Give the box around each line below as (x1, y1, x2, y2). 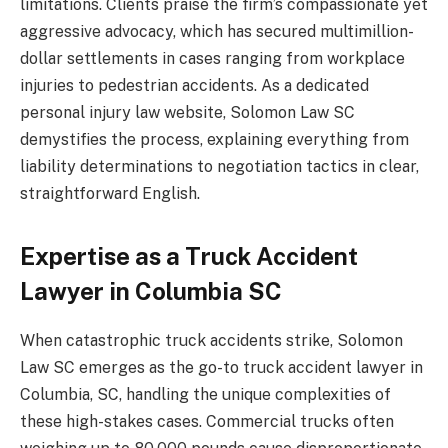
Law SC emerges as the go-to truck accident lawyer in (20, 358, 423, 378)
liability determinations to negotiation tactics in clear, (20, 156, 419, 176)
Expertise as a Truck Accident (20, 242, 358, 271)
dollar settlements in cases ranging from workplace (20, 48, 405, 68)
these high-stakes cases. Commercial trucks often (20, 412, 394, 432)
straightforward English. (20, 183, 200, 203)
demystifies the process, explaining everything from (20, 129, 409, 149)
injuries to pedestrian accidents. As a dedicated (20, 75, 369, 95)
